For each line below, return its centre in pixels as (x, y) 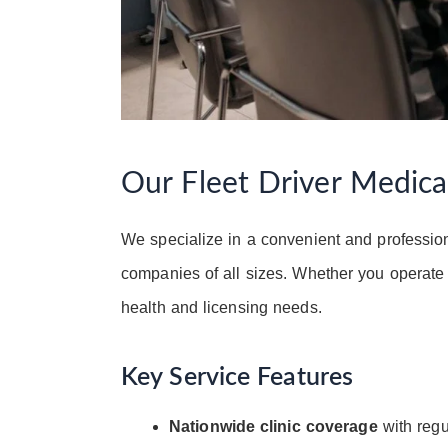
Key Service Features (237, 378)
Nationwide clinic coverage (273, 426)
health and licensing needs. (221, 307)
